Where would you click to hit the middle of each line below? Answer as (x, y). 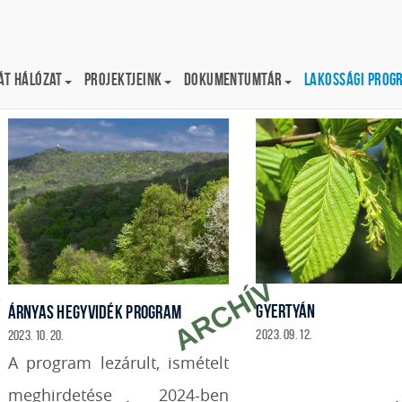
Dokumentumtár (233, 79)
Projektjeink (123, 79)
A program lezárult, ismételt (118, 362)
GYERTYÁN (286, 311)
